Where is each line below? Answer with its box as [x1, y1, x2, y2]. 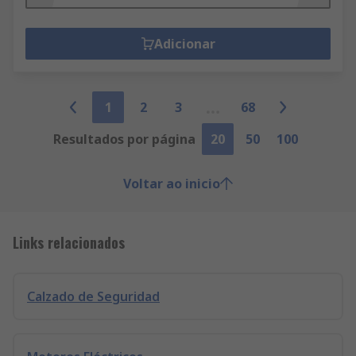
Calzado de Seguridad [27, 288, 160, 305]
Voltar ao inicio [123, 175, 220, 192]
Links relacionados [13, 232, 125, 253]
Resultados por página [52, 130, 195, 148]
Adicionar [153, 35, 215, 52]
